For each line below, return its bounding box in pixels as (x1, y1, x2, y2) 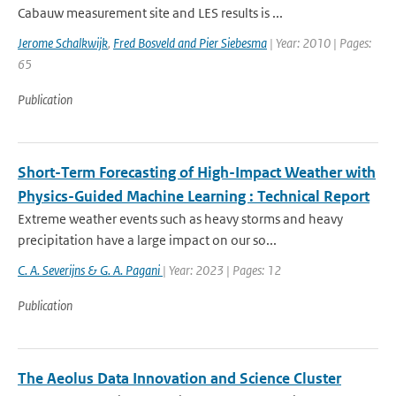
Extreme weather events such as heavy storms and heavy (18, 210, 343, 227)
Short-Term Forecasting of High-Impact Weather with (18, 163, 376, 182)
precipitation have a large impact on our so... (18, 232, 277, 248)
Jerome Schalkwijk (18, 34, 108, 51)
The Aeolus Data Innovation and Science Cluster (18, 369, 341, 388)
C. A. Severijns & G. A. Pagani (18, 262, 163, 278)
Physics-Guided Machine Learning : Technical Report (18, 187, 369, 206)
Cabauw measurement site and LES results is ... (18, 4, 283, 21)
